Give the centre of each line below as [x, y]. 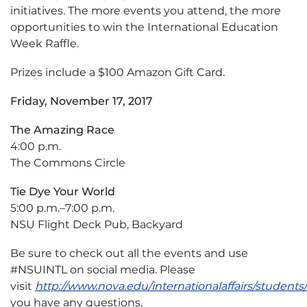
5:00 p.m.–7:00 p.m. [62, 208]
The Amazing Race [62, 130]
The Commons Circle [68, 163]
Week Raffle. [45, 44]
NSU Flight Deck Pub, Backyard [97, 224]
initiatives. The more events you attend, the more [146, 11]
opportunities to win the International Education [144, 27]
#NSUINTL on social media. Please [103, 270]
